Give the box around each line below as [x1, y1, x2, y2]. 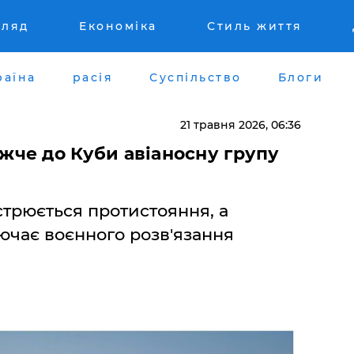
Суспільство [149, 70, 242, 85]
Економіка [79, 19, 157, 33]
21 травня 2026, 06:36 [179, 117, 301, 132]
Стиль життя [207, 19, 303, 33]
